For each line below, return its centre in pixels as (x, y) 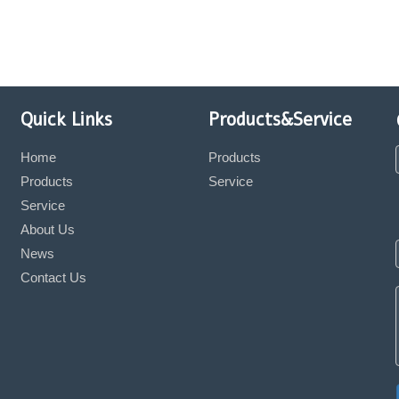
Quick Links (67, 120)
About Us (48, 229)
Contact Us (54, 277)
